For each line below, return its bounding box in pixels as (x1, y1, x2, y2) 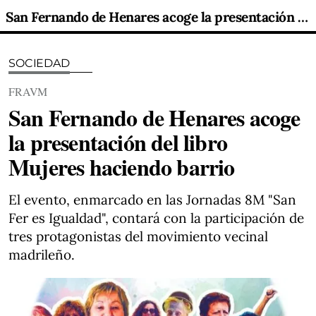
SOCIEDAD (8, 56, 70, 70)
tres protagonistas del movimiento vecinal (8, 228, 268, 245)
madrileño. (8, 246, 75, 263)
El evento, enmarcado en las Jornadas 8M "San (8, 191, 296, 208)
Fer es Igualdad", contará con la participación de (8, 209, 304, 226)
